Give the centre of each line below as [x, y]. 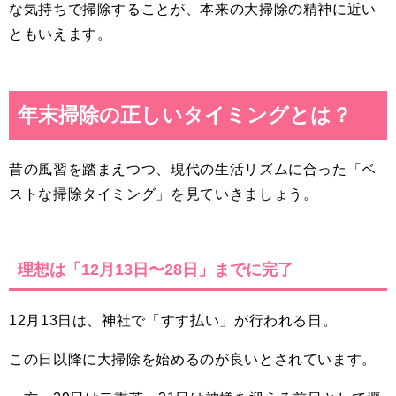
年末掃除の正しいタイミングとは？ [185, 115]
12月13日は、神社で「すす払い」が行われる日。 [173, 320]
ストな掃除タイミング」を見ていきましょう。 [164, 194]
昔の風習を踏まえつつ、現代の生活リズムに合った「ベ [193, 169]
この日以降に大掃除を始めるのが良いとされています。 [193, 359]
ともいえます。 [61, 34]
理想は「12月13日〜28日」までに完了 [156, 270]
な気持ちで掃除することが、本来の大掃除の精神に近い [193, 9]
